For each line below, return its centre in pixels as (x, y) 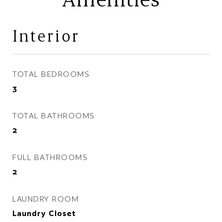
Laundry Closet (44, 213)
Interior (46, 35)
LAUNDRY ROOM (46, 199)
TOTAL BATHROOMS (54, 116)
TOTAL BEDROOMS (51, 74)
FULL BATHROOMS (50, 157)
